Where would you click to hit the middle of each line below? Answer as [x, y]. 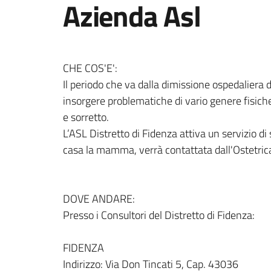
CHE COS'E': [90, 68]
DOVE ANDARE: [99, 199]
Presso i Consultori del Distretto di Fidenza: [159, 215]
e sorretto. [86, 117]
